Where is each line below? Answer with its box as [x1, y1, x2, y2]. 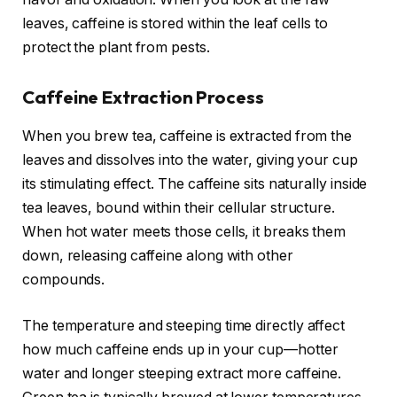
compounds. [22, 271, 105, 289]
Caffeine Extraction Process [22, 85, 264, 108]
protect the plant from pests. [22, 39, 210, 57]
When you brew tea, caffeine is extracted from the [22, 128, 353, 145]
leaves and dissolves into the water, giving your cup [22, 152, 358, 169]
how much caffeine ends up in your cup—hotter [22, 340, 339, 358]
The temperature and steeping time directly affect [22, 316, 346, 334]
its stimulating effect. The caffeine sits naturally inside [22, 175, 368, 193]
